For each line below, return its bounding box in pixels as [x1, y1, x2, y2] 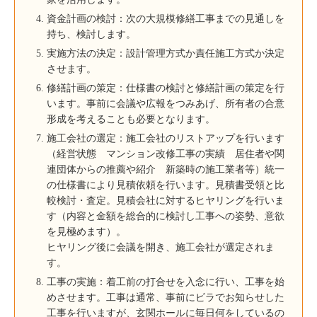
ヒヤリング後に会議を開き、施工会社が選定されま [47, 241, 275, 253]
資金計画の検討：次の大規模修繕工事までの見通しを [47, 12, 284, 24]
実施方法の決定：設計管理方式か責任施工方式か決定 [47, 47, 284, 59]
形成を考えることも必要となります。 [47, 113, 215, 125]
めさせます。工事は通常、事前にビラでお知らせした [47, 291, 284, 303]
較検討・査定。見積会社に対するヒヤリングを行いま [47, 194, 284, 206]
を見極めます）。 [47, 225, 126, 237]
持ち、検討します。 [47, 28, 136, 40]
